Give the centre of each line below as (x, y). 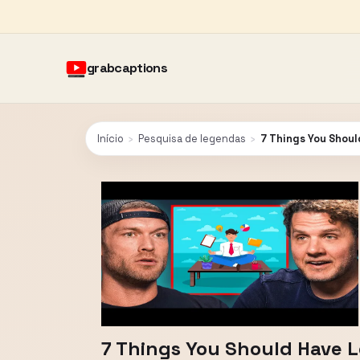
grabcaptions (127, 68)
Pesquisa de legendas (192, 139)
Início (110, 139)
